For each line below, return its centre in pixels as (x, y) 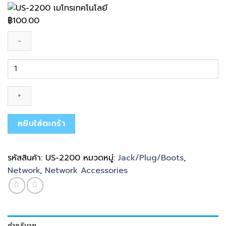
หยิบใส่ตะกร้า (41, 123)
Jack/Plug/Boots (151, 158)
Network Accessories (86, 171)
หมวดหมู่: (101, 158)
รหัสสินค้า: (26, 158)
